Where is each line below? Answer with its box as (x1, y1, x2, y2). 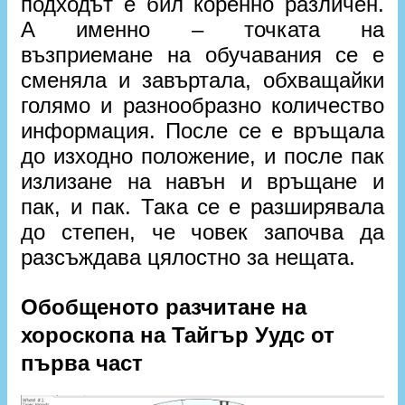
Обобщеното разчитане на (21, 295, 307, 319)
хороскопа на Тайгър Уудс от (21, 323, 335, 347)
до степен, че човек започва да (21, 220, 384, 244)
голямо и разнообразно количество (21, 93, 384, 118)
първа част (21, 351, 144, 375)
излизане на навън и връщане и (21, 169, 384, 193)
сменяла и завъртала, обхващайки (21, 68, 384, 92)
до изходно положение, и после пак (21, 144, 384, 168)
